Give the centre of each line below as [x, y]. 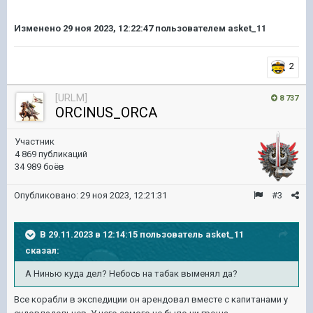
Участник [35, 141]
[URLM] [71, 97]
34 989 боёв [39, 166]
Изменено [38, 28]
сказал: [42, 250]
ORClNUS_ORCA [106, 112]
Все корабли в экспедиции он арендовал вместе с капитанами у [151, 299]
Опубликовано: [47, 195]
